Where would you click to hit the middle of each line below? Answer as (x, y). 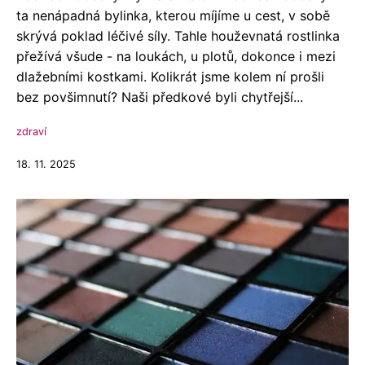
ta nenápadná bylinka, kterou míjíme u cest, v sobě (173, 15)
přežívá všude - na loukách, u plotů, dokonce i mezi (176, 56)
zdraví (31, 132)
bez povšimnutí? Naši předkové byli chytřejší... (160, 97)
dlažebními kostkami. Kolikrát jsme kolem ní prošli (170, 77)
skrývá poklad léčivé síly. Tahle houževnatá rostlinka (178, 36)
